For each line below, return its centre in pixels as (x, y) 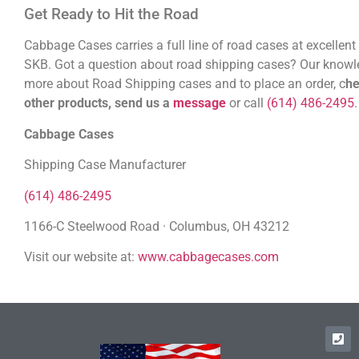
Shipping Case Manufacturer (105, 165)
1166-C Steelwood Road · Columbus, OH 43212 (157, 226)
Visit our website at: (81, 257)
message (200, 103)
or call (248, 103)
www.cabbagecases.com (208, 257)
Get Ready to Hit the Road (111, 14)
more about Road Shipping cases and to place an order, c (185, 84)
